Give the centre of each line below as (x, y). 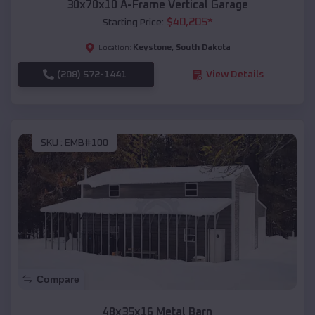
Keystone (152, 48)
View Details (234, 75)
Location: (115, 48)
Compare (58, 279)
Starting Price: (133, 23)
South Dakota (203, 48)
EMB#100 (86, 142)
